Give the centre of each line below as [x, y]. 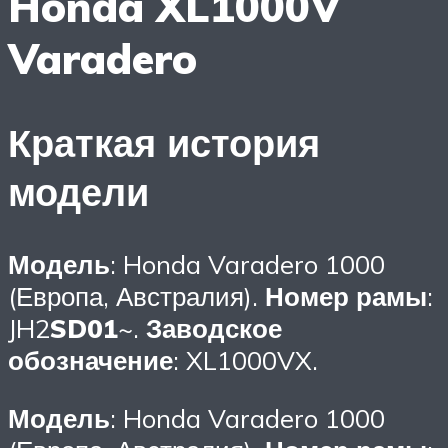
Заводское [214, 328]
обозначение [90, 360]
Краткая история [164, 143]
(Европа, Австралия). [136, 296]
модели [78, 192]
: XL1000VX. [245, 360]
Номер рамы [346, 296]
